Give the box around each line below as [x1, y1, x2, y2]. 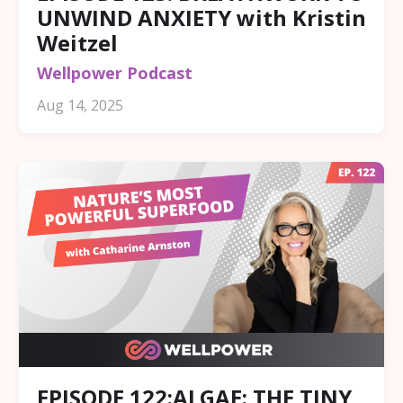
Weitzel [37, 27, 118, 58]
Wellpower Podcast [37, 61, 193, 84]
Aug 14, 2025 [37, 94, 123, 115]
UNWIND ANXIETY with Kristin [37, 2, 366, 32]
